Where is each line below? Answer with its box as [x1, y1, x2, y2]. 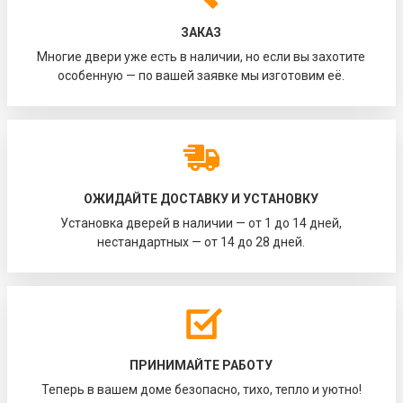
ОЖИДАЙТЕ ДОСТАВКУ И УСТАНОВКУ [84, 192, 319, 207]
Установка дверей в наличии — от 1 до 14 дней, [60, 216, 343, 231]
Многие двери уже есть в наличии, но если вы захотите [37, 49, 366, 65]
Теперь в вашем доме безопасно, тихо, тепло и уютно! [40, 382, 362, 398]
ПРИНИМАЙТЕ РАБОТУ [130, 358, 273, 373]
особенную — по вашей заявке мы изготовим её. [58, 68, 345, 84]
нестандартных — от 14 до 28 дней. [97, 235, 306, 250]
